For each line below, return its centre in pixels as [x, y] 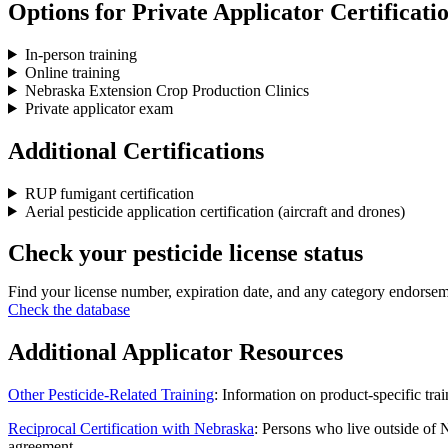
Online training [72, 72]
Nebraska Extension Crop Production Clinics [166, 90]
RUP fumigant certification [109, 193]
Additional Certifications [136, 150]
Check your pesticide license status [185, 253]
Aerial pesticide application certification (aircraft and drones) [214, 211]
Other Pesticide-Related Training [111, 395]
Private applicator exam [98, 108]
